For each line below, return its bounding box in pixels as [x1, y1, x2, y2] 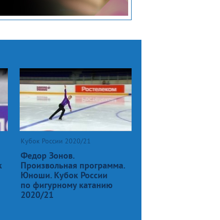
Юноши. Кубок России [21, 169, 108, 181]
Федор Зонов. [21, 149, 74, 161]
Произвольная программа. [21, 159, 125, 171]
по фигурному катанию [21, 179, 112, 191]
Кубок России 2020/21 [21, 136, 91, 145]
